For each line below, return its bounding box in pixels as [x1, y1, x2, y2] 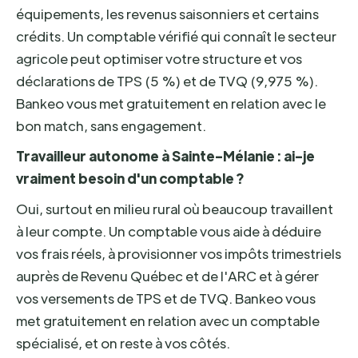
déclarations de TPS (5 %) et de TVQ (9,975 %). [16, 72, 318, 89]
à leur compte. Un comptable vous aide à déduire [16, 222, 321, 240]
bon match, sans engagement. [16, 117, 206, 134]
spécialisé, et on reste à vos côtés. [16, 334, 230, 352]
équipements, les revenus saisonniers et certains [16, 5, 319, 22]
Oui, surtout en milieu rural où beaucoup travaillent [16, 200, 333, 217]
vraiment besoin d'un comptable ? [16, 169, 244, 187]
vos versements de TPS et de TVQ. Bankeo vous [16, 289, 316, 307]
